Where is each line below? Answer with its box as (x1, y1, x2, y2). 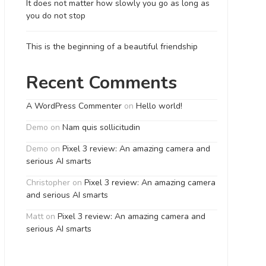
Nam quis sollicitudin (62, 122, 140, 133)
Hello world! (135, 100, 182, 112)
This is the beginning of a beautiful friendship (26, 41, 198, 52)
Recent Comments (26, 71, 177, 95)
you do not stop (26, 10, 85, 21)
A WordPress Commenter (26, 100, 122, 112)
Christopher (26, 177, 70, 188)
